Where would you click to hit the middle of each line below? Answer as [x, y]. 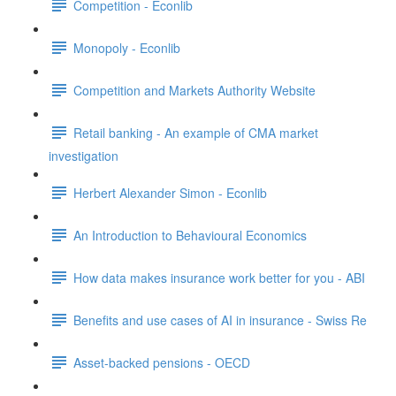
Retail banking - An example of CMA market [196, 132]
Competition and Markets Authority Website [194, 90]
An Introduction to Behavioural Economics [190, 235]
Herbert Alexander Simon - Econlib [170, 192]
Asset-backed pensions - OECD [162, 362]
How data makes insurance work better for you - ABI [219, 277]
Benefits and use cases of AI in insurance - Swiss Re [220, 320]
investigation [84, 156]
